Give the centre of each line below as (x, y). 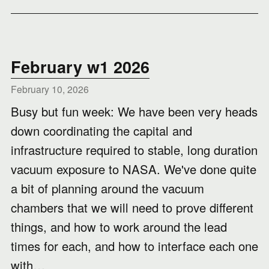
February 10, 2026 (50, 89)
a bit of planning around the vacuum (107, 188)
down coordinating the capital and (101, 131)
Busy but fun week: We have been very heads (134, 111)
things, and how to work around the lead (119, 227)
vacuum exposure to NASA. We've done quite (134, 169)
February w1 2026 (80, 67)
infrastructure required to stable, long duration (134, 150)
